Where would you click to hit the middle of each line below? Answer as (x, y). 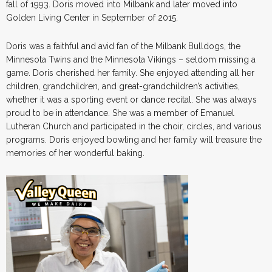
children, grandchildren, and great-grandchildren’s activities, (123, 86)
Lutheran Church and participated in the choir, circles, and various (134, 126)
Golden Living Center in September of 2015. (92, 17)
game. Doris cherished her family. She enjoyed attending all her (130, 73)
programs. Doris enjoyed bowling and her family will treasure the (134, 139)
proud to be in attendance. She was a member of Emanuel (120, 113)
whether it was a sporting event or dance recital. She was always (131, 99)
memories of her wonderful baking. (75, 153)
